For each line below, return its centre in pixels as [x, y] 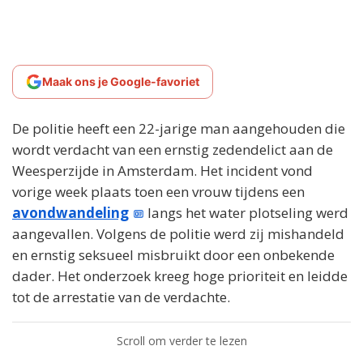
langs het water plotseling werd [247, 213]
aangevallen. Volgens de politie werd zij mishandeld [178, 234]
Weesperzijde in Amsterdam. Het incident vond [162, 171]
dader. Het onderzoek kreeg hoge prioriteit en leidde [180, 276]
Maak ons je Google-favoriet [121, 81]
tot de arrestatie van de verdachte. [121, 297]
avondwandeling [70, 213]
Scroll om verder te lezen [181, 341]
